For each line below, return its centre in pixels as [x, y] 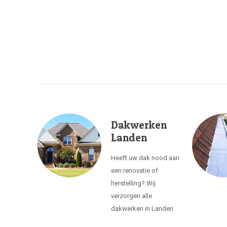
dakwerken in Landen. [143, 209]
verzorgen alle [132, 196]
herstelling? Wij [134, 183]
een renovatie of [135, 171]
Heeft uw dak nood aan [145, 158]
